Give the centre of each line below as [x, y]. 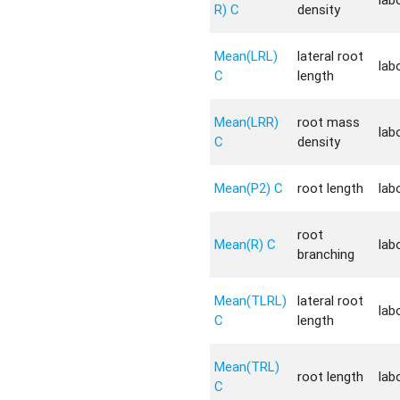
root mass [329, 122]
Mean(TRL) [247, 367]
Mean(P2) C [249, 188]
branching [326, 254]
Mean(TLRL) [251, 300]
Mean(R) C [246, 244]
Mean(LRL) [246, 56]
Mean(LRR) [247, 122]
